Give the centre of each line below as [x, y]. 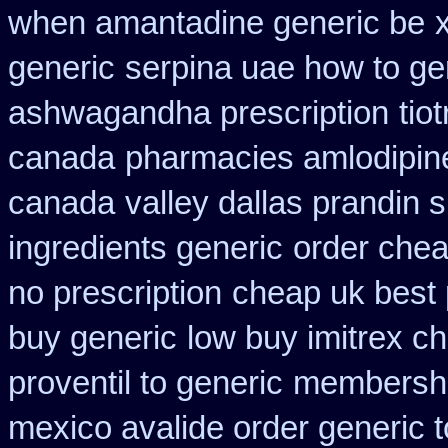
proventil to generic [145, 383]
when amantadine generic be [216, 23]
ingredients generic [145, 248]
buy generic [92, 338]
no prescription [115, 293]
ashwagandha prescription [198, 113]
